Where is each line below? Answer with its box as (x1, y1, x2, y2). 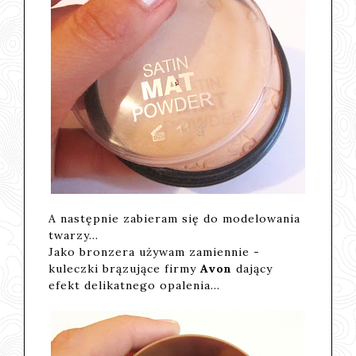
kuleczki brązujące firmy (48, 261, 201, 276)
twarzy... (48, 227, 99, 242)
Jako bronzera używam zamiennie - (48, 244, 261, 259)
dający (236, 261, 273, 276)
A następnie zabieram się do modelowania (48, 211, 301, 226)
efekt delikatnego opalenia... (48, 277, 221, 292)
